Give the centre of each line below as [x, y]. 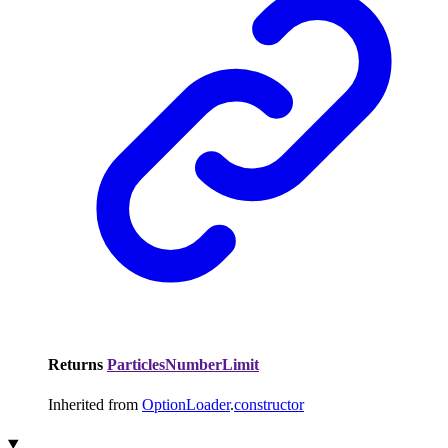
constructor [269, 404]
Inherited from [95, 404]
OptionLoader [186, 404]
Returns [77, 365]
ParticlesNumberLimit [183, 365]
